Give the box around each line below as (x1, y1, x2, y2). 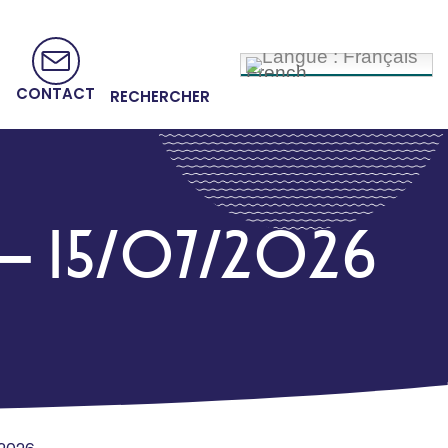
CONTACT (16, 83, 95, 105)
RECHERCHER (110, 85, 210, 107)
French (246, 61, 307, 83)
